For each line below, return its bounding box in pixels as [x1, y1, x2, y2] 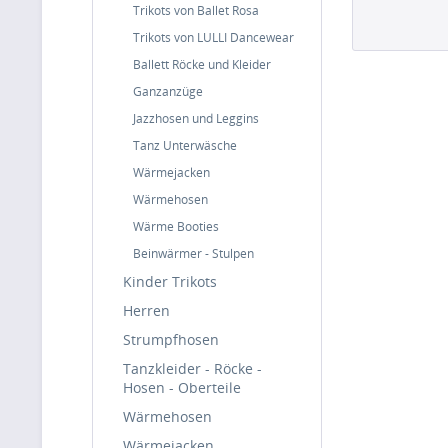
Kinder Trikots [123, 272, 217, 291]
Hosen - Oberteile [123, 378, 241, 397]
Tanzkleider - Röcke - [123, 359, 262, 378]
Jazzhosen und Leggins [133, 110, 259, 127]
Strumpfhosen [123, 330, 219, 349]
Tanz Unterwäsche [133, 137, 237, 154]
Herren [123, 301, 170, 320]
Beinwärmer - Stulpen [133, 245, 254, 262]
